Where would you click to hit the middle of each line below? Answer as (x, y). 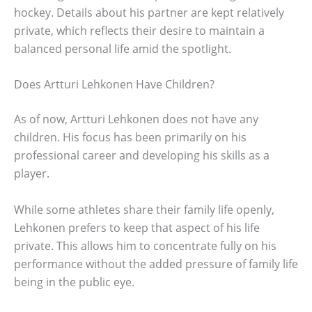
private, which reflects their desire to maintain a (139, 30)
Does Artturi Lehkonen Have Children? (114, 85)
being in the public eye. (74, 282)
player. (32, 174)
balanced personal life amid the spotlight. (123, 48)
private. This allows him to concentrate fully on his (145, 246)
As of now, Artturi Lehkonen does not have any (136, 119)
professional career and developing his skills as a (142, 156)
